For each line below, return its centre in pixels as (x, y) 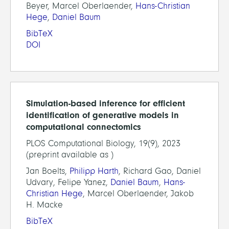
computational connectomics (84, 127)
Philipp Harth (94, 171)
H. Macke (44, 204)
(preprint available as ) (70, 154)
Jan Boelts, (48, 171)
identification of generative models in (102, 115)
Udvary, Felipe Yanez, (68, 182)
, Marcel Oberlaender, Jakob (138, 193)
